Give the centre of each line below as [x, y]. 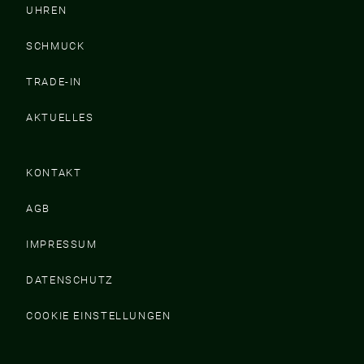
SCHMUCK [56, 45]
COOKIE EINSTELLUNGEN [99, 315]
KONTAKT [54, 172]
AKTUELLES [60, 117]
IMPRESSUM [62, 244]
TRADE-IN [54, 81]
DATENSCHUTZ [70, 279]
